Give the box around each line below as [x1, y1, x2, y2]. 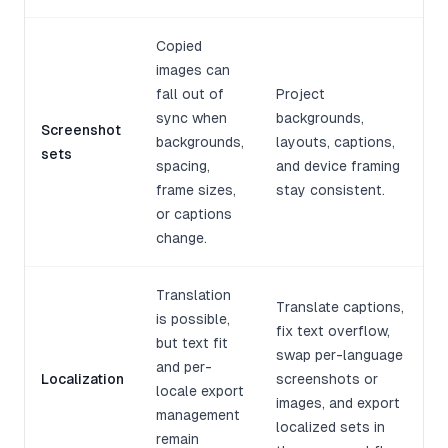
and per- [156, 359, 212, 376]
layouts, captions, [276, 134, 395, 151]
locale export [156, 383, 244, 400]
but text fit [156, 335, 228, 352]
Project [276, 86, 325, 103]
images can [156, 62, 230, 79]
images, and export [276, 395, 400, 412]
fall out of [156, 86, 224, 103]
